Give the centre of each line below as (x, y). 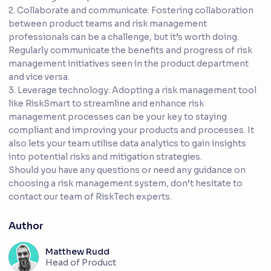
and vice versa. (39, 77)
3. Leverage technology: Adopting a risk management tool (132, 90)
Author (26, 226)
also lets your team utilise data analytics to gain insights (127, 144)
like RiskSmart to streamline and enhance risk (106, 104)
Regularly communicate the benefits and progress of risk (130, 51)
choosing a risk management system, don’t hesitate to (126, 184)
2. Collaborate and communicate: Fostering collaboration (131, 11)
